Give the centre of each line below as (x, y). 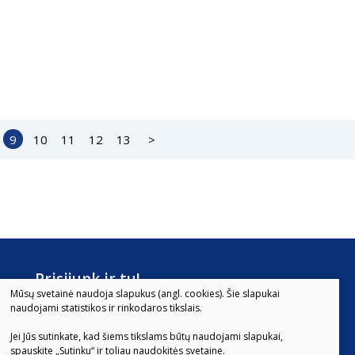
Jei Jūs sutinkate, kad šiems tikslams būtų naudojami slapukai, (147, 337)
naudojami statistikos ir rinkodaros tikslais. (106, 308)
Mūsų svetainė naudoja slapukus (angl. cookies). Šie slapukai (145, 294)
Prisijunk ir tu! (88, 279)
